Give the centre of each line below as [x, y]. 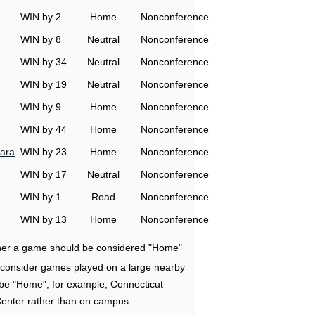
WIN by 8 [41, 39]
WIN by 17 [44, 174]
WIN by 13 [44, 219]
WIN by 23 [44, 152]
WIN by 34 [44, 62]
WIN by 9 [41, 107]
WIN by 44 [44, 129]
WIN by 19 [44, 84]
